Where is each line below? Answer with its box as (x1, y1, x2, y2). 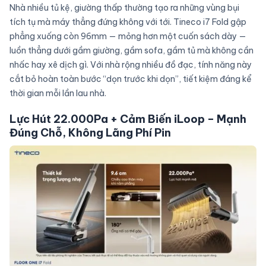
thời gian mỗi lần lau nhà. (9, 88, 106, 99)
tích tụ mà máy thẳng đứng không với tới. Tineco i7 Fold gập (9, 17, 246, 28)
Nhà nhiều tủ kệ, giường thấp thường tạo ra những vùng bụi (9, 2, 239, 14)
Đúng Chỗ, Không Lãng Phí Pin (9, 126, 171, 140)
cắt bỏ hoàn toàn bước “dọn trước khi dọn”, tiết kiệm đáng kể (9, 74, 252, 85)
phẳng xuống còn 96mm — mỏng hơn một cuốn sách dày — (9, 31, 246, 42)
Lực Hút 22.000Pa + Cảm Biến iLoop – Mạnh (9, 112, 246, 126)
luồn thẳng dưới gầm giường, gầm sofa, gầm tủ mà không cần (9, 45, 254, 56)
